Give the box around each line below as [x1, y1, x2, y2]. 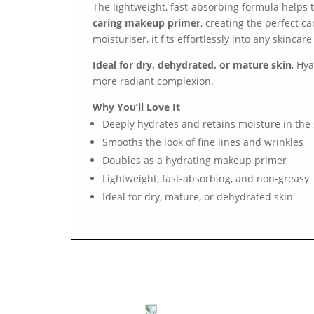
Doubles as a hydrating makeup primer [102, 153, 287, 168]
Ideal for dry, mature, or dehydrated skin [102, 190, 293, 204]
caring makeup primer [92, 16, 200, 30]
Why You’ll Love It [92, 100, 180, 114]
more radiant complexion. [92, 74, 214, 88]
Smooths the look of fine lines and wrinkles [102, 135, 303, 149]
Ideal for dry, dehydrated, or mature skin [92, 58, 292, 72]
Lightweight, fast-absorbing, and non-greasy [102, 172, 309, 186]
